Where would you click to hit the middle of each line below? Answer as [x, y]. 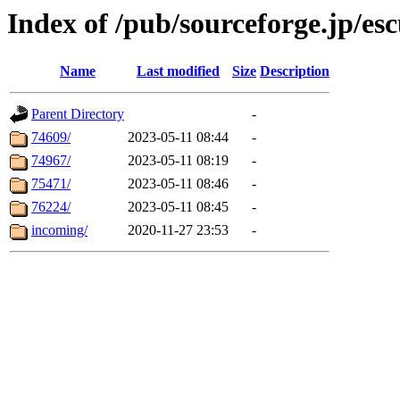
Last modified [178, 71]
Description [295, 71]
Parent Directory [78, 114]
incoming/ [59, 230]
